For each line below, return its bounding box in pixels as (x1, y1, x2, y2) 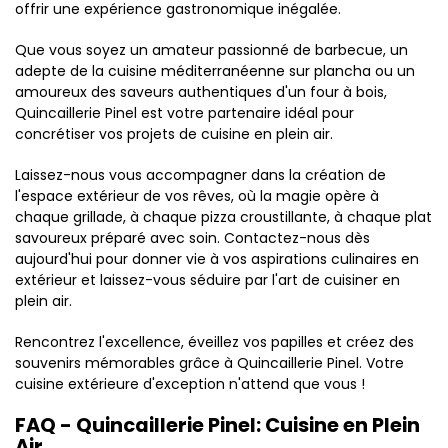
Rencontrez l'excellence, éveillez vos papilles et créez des (15, 332, 414, 352)
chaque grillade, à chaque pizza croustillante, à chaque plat (15, 207, 432, 227)
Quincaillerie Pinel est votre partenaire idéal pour (15, 103, 354, 123)
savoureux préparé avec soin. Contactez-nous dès (15, 228, 370, 248)
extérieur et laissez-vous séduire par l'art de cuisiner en (15, 270, 400, 290)
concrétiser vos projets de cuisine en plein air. (15, 124, 333, 144)
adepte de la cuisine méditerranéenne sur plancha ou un (15, 61, 415, 81)
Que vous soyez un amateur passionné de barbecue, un (15, 40, 408, 60)
